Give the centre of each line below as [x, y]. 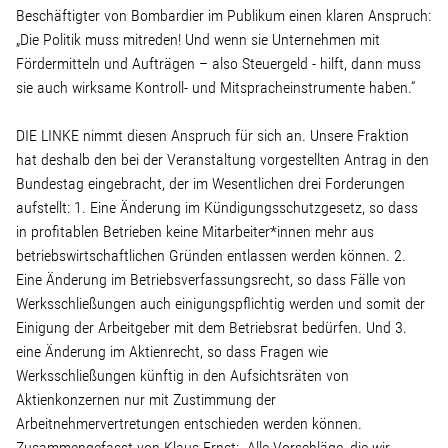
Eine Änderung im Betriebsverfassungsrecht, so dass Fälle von [211, 279]
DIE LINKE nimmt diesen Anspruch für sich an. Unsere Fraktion [212, 135]
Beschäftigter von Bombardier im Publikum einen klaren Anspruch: [223, 15]
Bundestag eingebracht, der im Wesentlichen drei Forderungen [210, 183]
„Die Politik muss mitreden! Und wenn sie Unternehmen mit [198, 39]
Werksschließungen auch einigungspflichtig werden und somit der [220, 303]
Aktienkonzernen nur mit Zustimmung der [146, 399]
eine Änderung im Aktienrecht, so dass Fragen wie [172, 351]
